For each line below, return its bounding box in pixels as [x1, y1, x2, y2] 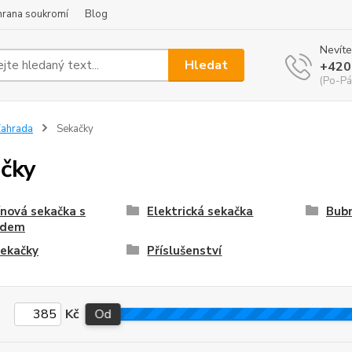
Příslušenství [147, 243, 222, 258]
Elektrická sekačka [147, 203, 254, 219]
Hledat [185, 56, 229, 74]
